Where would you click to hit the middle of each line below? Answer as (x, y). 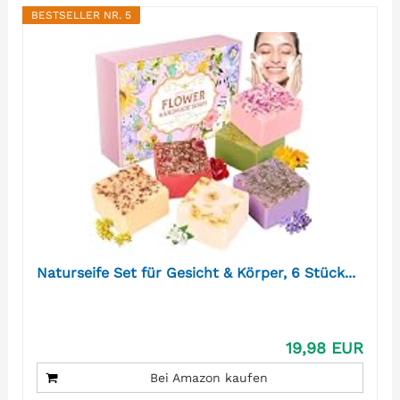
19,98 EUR (325, 348)
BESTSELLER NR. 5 (81, 16)
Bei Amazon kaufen (209, 378)
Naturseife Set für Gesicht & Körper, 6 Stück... (196, 273)
